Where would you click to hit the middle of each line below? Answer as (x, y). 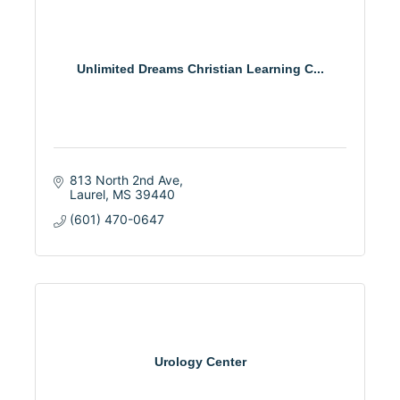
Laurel (87, 194)
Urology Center (200, 361)
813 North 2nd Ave (124, 179)
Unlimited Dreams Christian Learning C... (200, 68)
